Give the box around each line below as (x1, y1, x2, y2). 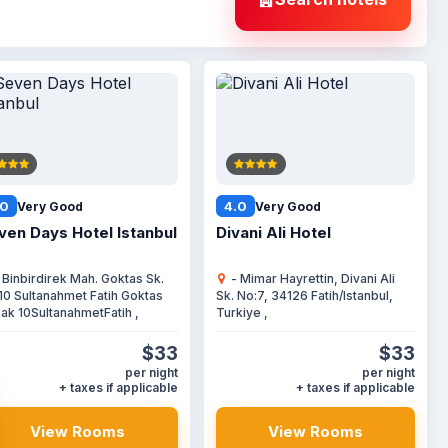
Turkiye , (215, 305, 268, 320)
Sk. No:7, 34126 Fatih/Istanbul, (215, 288, 393, 303)
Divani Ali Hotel (215, 223, 331, 242)
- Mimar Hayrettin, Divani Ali (227, 271, 395, 286)
